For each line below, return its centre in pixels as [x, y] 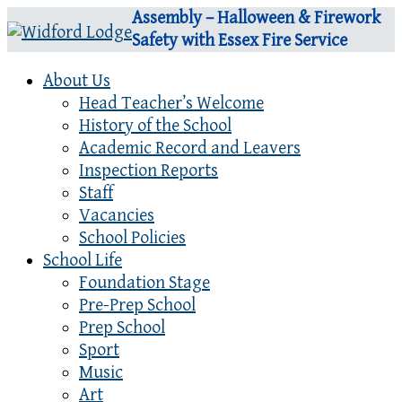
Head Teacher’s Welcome [171, 104]
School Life [83, 261]
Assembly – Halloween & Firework [256, 18]
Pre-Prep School [137, 306]
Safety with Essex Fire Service [240, 41]
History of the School [155, 126]
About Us [77, 81]
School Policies [132, 238]
